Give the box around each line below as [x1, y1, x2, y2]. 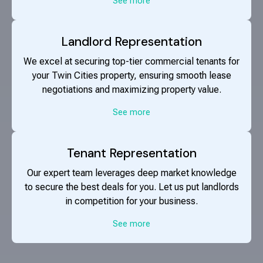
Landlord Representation [61, 33, 202, 50]
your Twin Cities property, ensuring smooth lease [32, 70, 231, 82]
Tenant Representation [66, 145, 197, 162]
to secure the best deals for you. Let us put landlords [24, 181, 239, 193]
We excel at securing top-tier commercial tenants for [23, 56, 240, 68]
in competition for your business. [65, 195, 198, 207]
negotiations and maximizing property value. [42, 84, 221, 96]
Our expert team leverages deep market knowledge [26, 167, 237, 179]
